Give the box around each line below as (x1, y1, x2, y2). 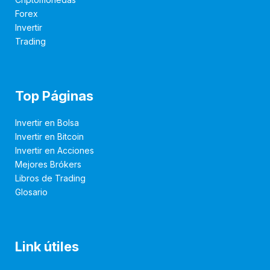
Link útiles (15, 238, 79, 254)
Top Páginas (15, 87, 93, 104)
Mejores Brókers (15, 159, 81, 169)
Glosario (15, 186, 48, 197)
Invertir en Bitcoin (15, 131, 84, 142)
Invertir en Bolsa (15, 117, 79, 128)
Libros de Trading (15, 172, 86, 183)
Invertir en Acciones (15, 145, 94, 155)
